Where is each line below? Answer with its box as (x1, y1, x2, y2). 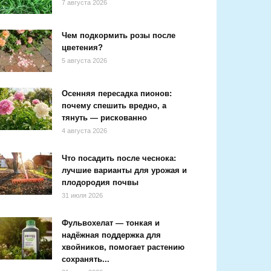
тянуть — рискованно (62, 113, 147, 122)
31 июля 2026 (62, 192, 103, 199)
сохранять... (62, 255, 109, 264)
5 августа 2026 (62, 57, 107, 64)
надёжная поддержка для (62, 230, 161, 240)
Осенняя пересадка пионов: (62, 89, 172, 98)
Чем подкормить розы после (62, 31, 175, 40)
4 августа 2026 (62, 127, 107, 134)
